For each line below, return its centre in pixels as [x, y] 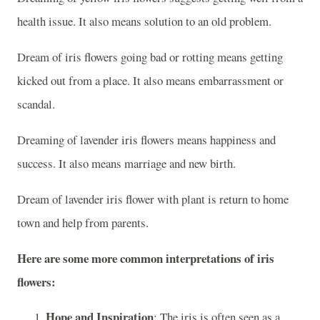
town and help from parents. [83, 222]
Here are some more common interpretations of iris [146, 258]
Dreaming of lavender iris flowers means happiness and [146, 139]
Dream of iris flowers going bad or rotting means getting [150, 57]
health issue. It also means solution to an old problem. [144, 21]
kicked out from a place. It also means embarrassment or [150, 81]
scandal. [36, 104]
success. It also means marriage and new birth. [126, 163]
